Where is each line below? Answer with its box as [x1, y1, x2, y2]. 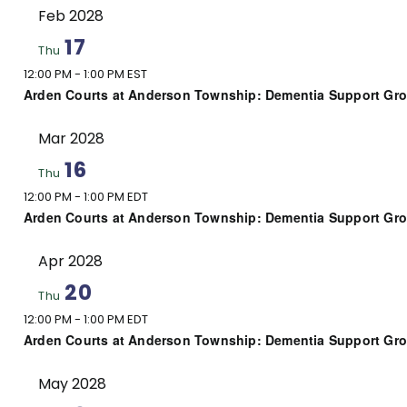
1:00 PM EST [84, 65, 147, 83]
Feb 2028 [38, 5, 104, 26]
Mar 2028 [38, 127, 104, 149]
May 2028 [38, 372, 106, 394]
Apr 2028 [38, 250, 103, 272]
